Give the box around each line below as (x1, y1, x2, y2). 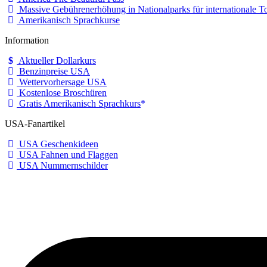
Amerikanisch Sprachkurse (17, 14, 120, 25)
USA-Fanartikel (5, 118, 65, 129)
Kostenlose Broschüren (17, 87, 107, 98)
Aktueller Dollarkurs (17, 55, 96, 66)
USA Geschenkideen (17, 138, 98, 149)
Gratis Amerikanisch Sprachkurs (17, 98, 141, 108)
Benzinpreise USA (17, 66, 90, 76)
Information (5, 35, 49, 45)
